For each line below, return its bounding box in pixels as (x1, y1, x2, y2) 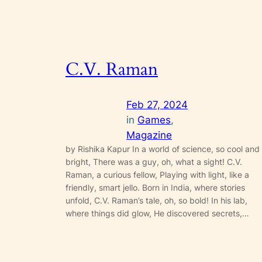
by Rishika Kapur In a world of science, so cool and (65, 144, 260, 154)
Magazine (126, 129, 172, 142)
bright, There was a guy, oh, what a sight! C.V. (65, 157, 242, 167)
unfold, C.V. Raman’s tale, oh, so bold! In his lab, (65, 195, 247, 206)
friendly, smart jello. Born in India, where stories (65, 182, 245, 193)
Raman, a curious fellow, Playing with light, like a (65, 170, 249, 180)
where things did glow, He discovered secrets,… (65, 208, 249, 219)
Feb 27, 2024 (126, 99, 188, 111)
